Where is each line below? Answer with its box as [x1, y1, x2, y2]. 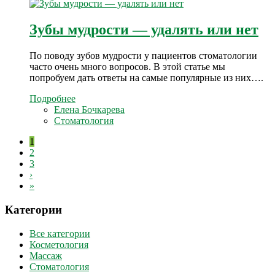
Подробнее [29, 93, 76, 104]
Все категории [29, 228, 90, 239]
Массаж [29, 250, 62, 261]
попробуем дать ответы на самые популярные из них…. [29, 72, 263, 83]
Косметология [29, 239, 88, 250]
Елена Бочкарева [54, 104, 125, 115]
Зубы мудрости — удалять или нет [29, 21, 258, 38]
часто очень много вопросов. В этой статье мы [29, 61, 225, 72]
